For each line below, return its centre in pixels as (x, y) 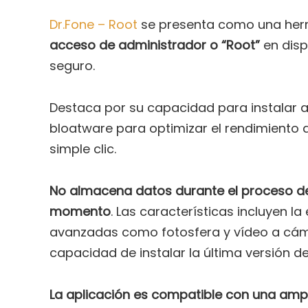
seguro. (72, 65)
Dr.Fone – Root (95, 24)
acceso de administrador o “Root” (156, 45)
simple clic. (83, 148)
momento (80, 211)
